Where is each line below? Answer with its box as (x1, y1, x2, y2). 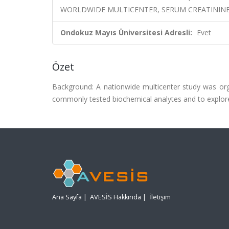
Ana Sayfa (52, 193, 82, 202)
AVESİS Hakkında (90, 193, 141, 202)
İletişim (149, 193, 171, 202)
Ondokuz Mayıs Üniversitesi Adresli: (60, 28, 192, 37)
